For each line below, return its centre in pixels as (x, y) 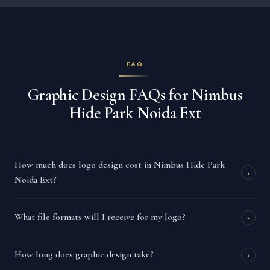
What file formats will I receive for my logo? (100, 217)
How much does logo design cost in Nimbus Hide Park (120, 165)
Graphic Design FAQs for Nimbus (135, 95)
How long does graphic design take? (84, 255)
